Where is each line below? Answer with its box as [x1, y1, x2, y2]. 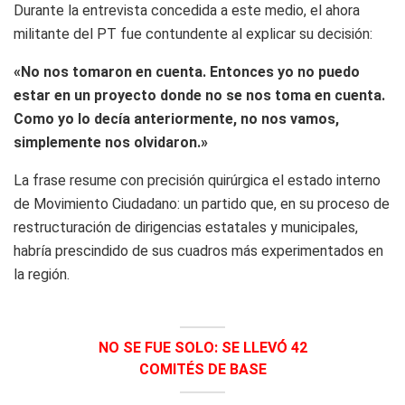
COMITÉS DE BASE [138, 361, 267, 378]
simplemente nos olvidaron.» [14, 133, 208, 151]
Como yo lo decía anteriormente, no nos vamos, [14, 109, 339, 127]
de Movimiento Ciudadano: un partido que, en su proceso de [14, 194, 390, 212]
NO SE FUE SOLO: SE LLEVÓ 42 [98, 339, 307, 356]
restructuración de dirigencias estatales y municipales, [14, 218, 358, 236]
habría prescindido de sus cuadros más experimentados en [14, 241, 383, 259]
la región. [14, 265, 70, 283]
